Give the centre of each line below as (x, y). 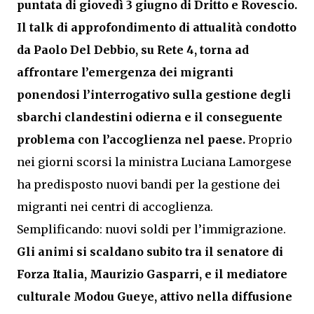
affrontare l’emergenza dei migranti (125, 72)
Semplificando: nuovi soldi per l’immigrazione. (151, 229)
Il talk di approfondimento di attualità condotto (157, 27)
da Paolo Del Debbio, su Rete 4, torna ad (133, 50)
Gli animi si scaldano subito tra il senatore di (150, 252)
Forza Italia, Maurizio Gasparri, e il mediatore (152, 274)
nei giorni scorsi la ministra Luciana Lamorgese (154, 162)
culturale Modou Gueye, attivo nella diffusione (155, 296)
